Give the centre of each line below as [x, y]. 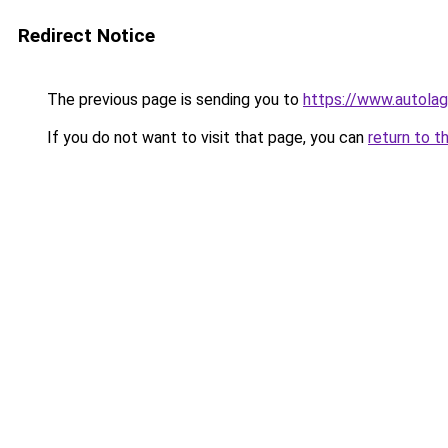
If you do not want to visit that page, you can [205, 137]
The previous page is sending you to [173, 99]
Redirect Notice [86, 35]
